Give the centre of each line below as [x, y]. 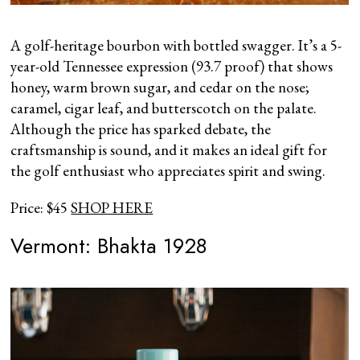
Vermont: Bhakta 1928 [109, 245]
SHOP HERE [112, 207]
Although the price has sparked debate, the [141, 129]
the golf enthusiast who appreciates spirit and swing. [168, 170]
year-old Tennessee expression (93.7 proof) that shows [172, 66]
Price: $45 [41, 207]
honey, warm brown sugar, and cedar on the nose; [160, 87]
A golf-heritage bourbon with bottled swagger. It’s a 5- [176, 45]
